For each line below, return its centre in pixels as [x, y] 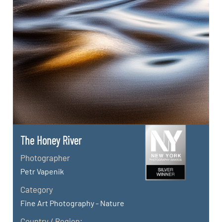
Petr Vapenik [42, 171]
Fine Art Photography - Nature [73, 203]
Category [37, 189]
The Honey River [51, 140]
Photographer [45, 157]
